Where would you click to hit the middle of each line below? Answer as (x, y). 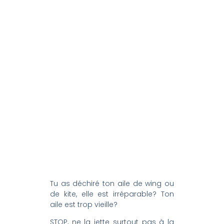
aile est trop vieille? (84, 204)
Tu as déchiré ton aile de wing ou (112, 183)
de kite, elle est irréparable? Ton (112, 194)
